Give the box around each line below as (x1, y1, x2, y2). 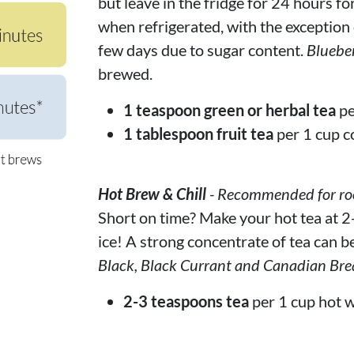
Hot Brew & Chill (98, 183, 206, 203)
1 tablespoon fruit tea (123, 123, 273, 143)
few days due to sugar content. (98, 40, 307, 59)
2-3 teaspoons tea (123, 291, 249, 311)
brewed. (98, 63, 153, 83)
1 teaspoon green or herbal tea (123, 100, 336, 119)
